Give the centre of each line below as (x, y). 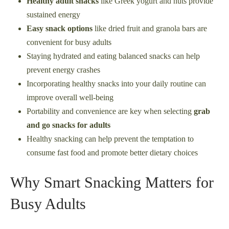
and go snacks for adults (68, 125)
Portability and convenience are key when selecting (110, 111)
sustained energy (53, 15)
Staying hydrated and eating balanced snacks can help (113, 56)
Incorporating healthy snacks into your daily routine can (116, 84)
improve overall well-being (70, 98)
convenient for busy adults (69, 42)
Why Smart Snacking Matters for (112, 182)
